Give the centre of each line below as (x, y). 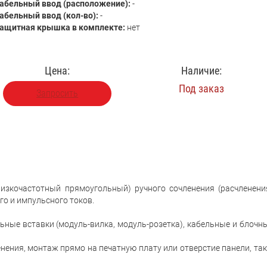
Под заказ (202, 89)
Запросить (58, 93)
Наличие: (202, 71)
